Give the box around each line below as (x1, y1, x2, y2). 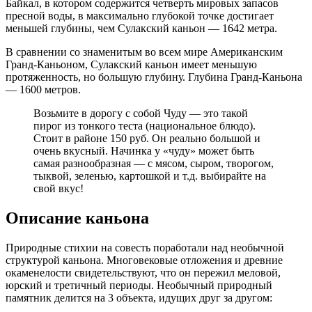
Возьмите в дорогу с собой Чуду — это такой (33, 107, 248, 120)
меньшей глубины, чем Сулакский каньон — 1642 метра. (6, 22, 277, 35)
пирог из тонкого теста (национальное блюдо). (33, 120, 256, 132)
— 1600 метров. (6, 84, 81, 96)
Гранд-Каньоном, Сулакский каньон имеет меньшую (6, 58, 257, 71)
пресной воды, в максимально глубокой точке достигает (6, 10, 274, 22)
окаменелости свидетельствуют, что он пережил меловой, (6, 267, 281, 279)
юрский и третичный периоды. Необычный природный (6, 279, 272, 292)
